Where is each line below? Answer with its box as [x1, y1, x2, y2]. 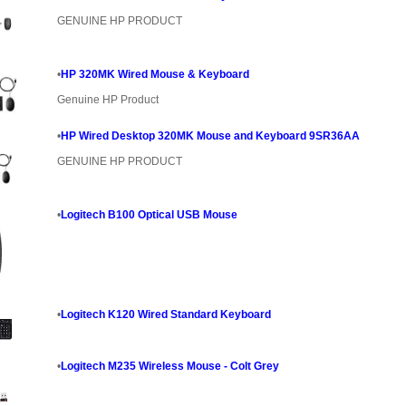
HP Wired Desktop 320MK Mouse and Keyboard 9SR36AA [60, 130, 360, 143]
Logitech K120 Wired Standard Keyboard [60, 308, 271, 322]
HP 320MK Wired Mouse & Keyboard [60, 68, 249, 82]
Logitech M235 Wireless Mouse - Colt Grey [60, 360, 279, 373]
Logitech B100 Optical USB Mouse [60, 208, 237, 222]
